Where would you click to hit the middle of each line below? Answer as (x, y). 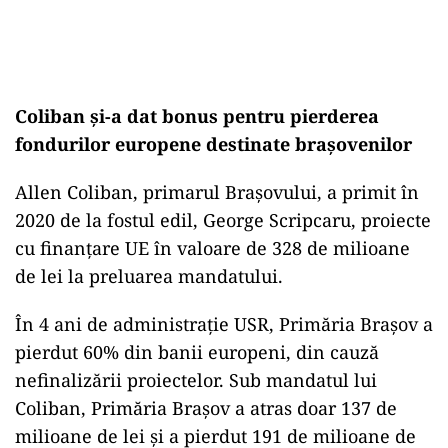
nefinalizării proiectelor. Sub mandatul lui (196, 380)
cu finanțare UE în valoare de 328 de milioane (212, 248)
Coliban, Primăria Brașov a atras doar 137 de (206, 408)
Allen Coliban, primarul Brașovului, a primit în (217, 192)
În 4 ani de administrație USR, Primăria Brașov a (224, 324)
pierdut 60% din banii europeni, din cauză (197, 352)
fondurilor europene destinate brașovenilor (213, 144)
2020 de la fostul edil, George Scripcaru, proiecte (223, 220)
